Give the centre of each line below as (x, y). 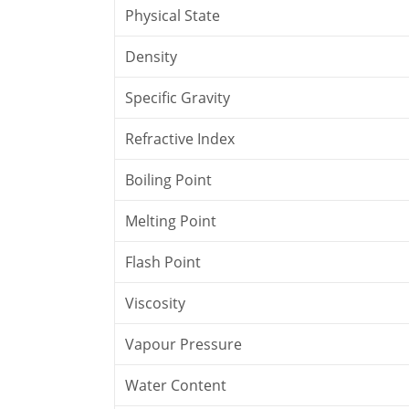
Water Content (176, 385)
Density (152, 56)
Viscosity (156, 303)
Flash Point (163, 262)
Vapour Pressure (184, 344)
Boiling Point (169, 179)
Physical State (173, 15)
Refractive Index (180, 138)
